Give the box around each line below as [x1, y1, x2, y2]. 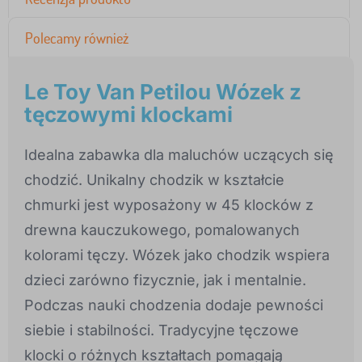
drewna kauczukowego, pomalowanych [24, 221, 300, 239]
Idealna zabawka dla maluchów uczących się [24, 146, 334, 164]
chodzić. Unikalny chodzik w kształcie [24, 171, 284, 189]
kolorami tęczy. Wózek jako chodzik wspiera [24, 246, 330, 264]
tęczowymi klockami [24, 102, 233, 128]
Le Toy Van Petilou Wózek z [24, 79, 301, 105]
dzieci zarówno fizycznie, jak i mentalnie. [24, 271, 306, 289]
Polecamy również [25, 29, 128, 48]
